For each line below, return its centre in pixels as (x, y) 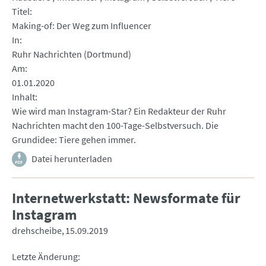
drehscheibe (37, 231)
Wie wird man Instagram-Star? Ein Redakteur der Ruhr (119, 111)
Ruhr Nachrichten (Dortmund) (72, 54)
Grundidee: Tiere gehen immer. (74, 140)
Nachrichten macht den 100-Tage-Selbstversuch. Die (115, 126)
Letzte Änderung (45, 257)
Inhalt (23, 97)
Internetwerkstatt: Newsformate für (126, 198)
